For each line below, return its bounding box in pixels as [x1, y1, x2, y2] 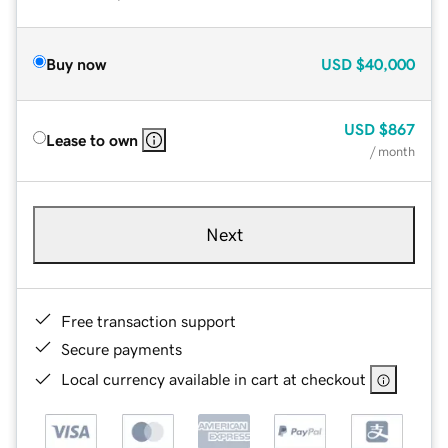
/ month [370, 144, 415, 158]
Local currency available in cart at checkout [61, 370, 366, 387]
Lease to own [46, 131, 138, 148]
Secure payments [61, 340, 182, 357]
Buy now [46, 55, 106, 72]
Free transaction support [61, 312, 236, 329]
